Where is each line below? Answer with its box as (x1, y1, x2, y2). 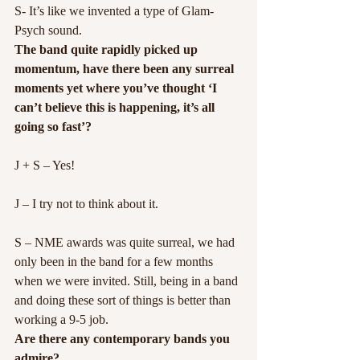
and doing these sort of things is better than (14, 293, 234, 307)
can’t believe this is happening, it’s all (14, 100, 218, 114)
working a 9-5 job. (14, 313, 108, 326)
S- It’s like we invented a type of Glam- (14, 4, 214, 18)
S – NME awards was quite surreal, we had (14, 235, 238, 249)
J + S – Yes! (14, 158, 75, 172)
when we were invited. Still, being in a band (14, 274, 241, 288)
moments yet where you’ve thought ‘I (14, 81, 220, 95)
